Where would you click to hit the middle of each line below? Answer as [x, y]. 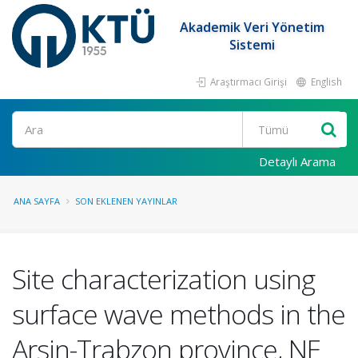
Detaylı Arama [297, 161]
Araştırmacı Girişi [247, 82]
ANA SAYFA [37, 201]
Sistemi [253, 45]
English [325, 82]
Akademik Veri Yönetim [253, 27]
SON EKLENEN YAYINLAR [126, 201]
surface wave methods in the [179, 314]
